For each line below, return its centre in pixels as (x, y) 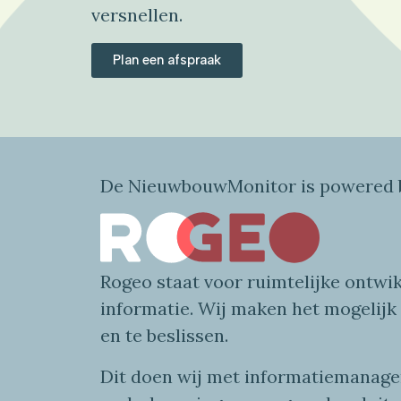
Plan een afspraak (167, 60)
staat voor (202, 282)
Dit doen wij (154, 377)
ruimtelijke (294, 282)
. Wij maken (241, 309)
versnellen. (139, 15)
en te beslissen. (164, 336)
